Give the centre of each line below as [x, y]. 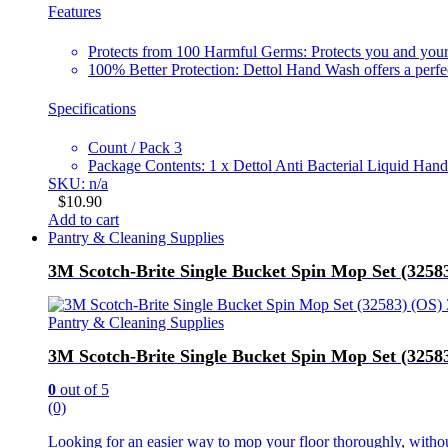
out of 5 [82, 389]
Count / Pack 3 [135, 148]
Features [74, 12]
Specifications [92, 108]
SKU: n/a [78, 184]
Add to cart [83, 220]
